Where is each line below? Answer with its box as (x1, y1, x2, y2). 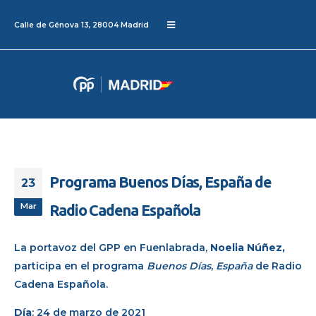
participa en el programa (14, 259, 147, 272)
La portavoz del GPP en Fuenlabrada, (14, 241, 210, 254)
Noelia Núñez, (210, 241, 285, 254)
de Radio (253, 259, 302, 272)
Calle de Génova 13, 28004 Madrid (14, 20, 149, 30)
